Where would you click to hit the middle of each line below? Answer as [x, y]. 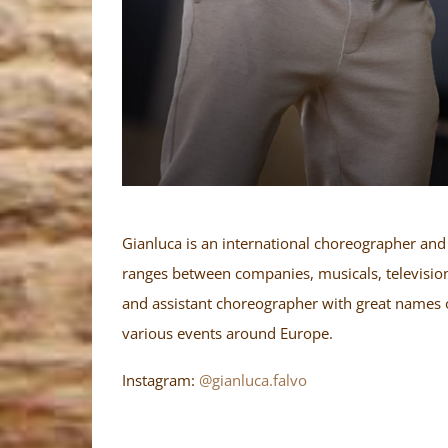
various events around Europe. [227, 333]
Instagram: [160, 380]
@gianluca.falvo [253, 380]
